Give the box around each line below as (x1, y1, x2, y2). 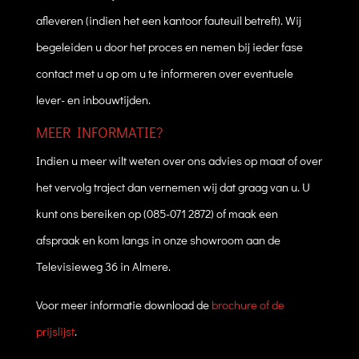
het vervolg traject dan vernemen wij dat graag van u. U (35, 178, 310, 195)
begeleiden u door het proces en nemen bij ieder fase (35, 38, 303, 54)
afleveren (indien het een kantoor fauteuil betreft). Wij (35, 11, 301, 28)
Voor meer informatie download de (35, 296, 209, 313)
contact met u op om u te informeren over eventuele (35, 64, 293, 81)
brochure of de (211, 296, 284, 313)
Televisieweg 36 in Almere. (35, 257, 171, 274)
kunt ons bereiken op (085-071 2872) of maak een (35, 204, 278, 221)
